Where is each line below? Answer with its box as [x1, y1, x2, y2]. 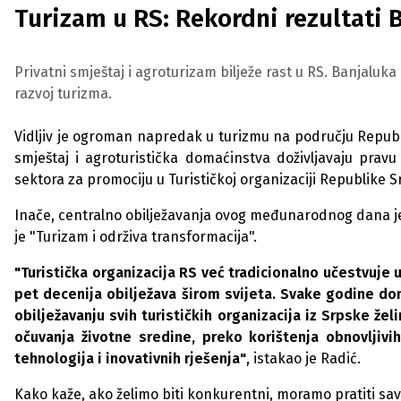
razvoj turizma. [14, 85, 112, 102]
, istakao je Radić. [246, 350, 361, 367]
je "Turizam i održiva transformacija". [14, 228, 257, 245]
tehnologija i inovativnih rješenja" [14, 350, 246, 367]
